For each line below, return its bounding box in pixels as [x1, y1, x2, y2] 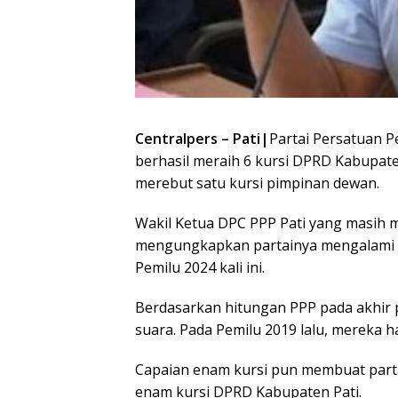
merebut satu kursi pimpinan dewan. [135, 173, 379, 194]
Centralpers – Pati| [135, 129, 269, 149]
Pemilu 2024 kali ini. [135, 258, 265, 278]
